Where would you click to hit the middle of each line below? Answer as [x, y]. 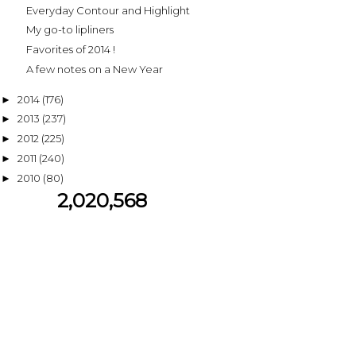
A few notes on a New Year [95, 69]
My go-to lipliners [70, 30]
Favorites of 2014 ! [71, 50]
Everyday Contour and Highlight [108, 10]
